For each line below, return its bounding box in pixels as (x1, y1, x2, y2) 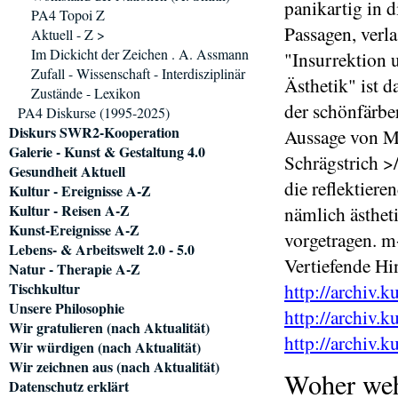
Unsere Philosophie (9, 298, 124, 318)
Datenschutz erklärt (9, 376, 129, 396)
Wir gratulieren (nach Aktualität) (9, 317, 210, 338)
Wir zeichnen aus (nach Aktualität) (9, 356, 219, 377)
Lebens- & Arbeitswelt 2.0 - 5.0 (9, 239, 195, 259)
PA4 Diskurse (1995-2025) (18, 103, 170, 122)
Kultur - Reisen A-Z (9, 200, 130, 220)
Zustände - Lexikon (31, 84, 140, 102)
